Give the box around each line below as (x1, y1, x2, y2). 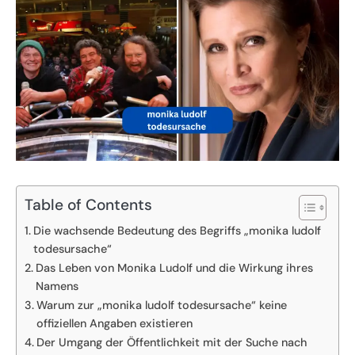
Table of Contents (25, 195, 152, 216)
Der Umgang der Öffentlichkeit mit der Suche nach (36, 335, 307, 350)
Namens (35, 279, 78, 294)
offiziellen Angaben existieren (36, 316, 193, 331)
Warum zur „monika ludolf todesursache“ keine (36, 298, 287, 313)
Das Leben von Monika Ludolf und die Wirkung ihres (35, 261, 313, 276)
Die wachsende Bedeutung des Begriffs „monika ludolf (32, 223, 321, 239)
